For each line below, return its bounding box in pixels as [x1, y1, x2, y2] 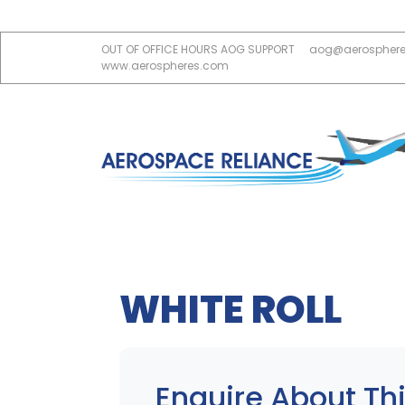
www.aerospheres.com [101, 58, 229, 73]
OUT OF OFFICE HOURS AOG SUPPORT [101, 42, 295, 57]
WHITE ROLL [119, 282, 342, 336]
